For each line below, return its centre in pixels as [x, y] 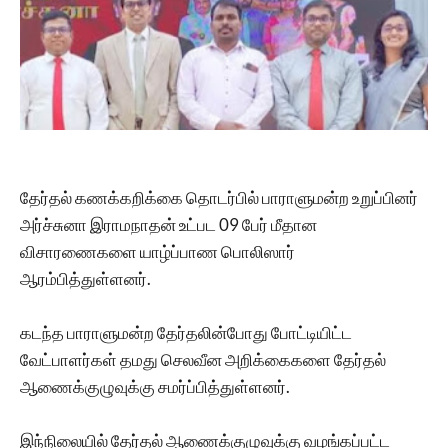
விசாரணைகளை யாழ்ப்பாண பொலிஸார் [157, 251]
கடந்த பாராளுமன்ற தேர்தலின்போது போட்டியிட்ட [186, 332]
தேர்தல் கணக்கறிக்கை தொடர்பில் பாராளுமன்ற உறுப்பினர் [219, 197]
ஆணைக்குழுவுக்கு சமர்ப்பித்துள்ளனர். [155, 386]
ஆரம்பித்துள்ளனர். [85, 278]
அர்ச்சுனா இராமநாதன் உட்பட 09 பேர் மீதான [168, 224]
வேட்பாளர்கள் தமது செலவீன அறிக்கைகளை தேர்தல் [203, 359]
